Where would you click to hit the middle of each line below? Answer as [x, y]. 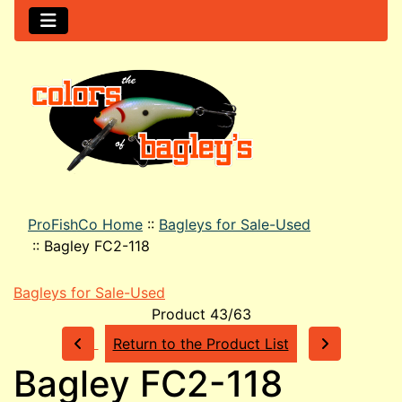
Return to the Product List [201, 344]
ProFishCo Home [85, 225]
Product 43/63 [201, 315]
